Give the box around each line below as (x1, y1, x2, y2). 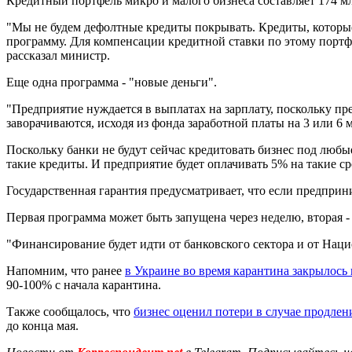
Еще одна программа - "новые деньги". (6, 75, 217, 89)
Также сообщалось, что (6, 304, 134, 318)
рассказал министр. (6, 48, 110, 62)
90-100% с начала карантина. (6, 277, 161, 291)
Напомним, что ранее (6, 263, 125, 277)
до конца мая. (6, 318, 79, 332)
